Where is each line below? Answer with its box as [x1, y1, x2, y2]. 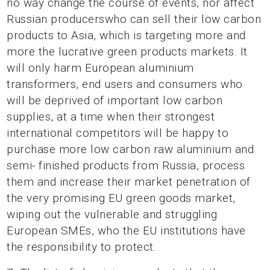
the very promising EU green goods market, [7, 191, 236, 205]
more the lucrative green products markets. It [7, 45, 248, 58]
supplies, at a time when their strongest [7, 110, 215, 124]
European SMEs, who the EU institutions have [7, 224, 246, 237]
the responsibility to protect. [7, 240, 157, 254]
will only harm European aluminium [7, 61, 194, 75]
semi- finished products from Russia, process [7, 159, 245, 172]
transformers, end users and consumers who [7, 77, 243, 91]
